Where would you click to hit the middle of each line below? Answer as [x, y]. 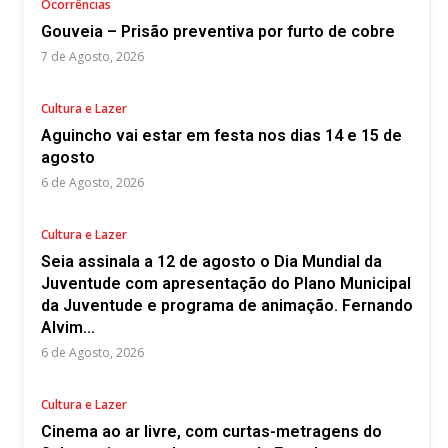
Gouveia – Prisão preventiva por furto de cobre [218, 31]
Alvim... [68, 327]
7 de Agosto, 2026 [92, 56]
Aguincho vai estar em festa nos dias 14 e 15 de [221, 135]
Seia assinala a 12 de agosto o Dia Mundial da [211, 261]
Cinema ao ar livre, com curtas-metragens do [211, 431]
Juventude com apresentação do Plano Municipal [226, 283]
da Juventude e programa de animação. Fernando [227, 305]
